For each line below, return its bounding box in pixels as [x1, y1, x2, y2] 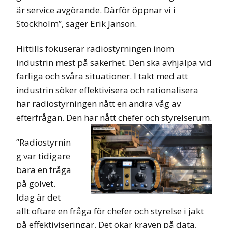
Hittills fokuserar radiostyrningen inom [16, 42, 174, 54]
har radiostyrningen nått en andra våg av [16, 97, 181, 109]
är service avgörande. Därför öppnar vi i [16, 4, 176, 16]
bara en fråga [16, 163, 71, 176]
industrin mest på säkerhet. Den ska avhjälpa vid [16, 56, 212, 68]
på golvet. [16, 177, 55, 189]
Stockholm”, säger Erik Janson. [16, 17, 137, 30]
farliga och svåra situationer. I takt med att [16, 70, 188, 82]
